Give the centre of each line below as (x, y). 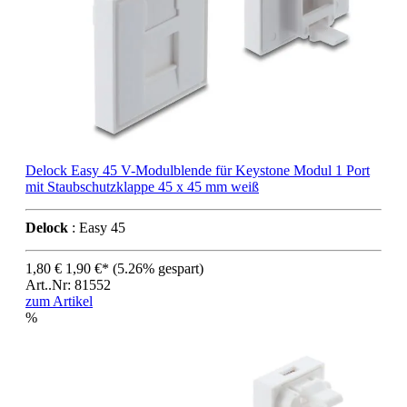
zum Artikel (59, 302)
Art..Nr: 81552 (68, 285)
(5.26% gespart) (158, 269)
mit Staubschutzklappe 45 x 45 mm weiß (142, 187)
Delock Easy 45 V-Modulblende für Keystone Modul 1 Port (198, 171)
